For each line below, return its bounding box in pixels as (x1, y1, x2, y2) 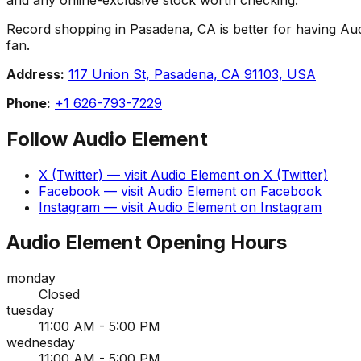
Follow (6, 127, 73, 151)
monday (6, 270, 56, 287)
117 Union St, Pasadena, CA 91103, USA (68, 65, 316, 82)
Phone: (6, 94, 51, 111)
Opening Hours (142, 230, 287, 255)
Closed (39, 286, 80, 303)
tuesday (6, 302, 54, 319)
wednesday (6, 334, 75, 351)
